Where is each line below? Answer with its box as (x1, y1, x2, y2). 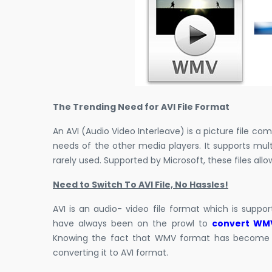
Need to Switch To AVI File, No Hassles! (53, 178, 228, 191)
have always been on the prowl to (53, 217, 212, 230)
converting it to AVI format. (53, 246, 168, 259)
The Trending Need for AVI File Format (53, 101, 229, 114)
